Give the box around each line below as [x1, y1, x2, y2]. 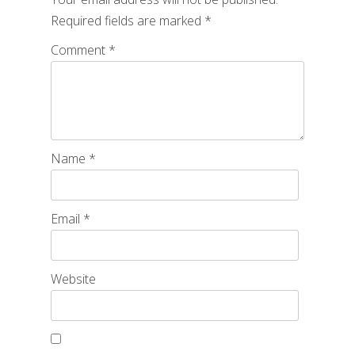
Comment [51, 41, 109, 59]
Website [51, 270, 96, 288]
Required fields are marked [51, 12, 204, 30]
